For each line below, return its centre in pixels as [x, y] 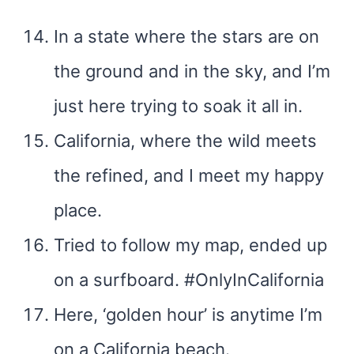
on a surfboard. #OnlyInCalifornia [189, 280]
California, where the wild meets [185, 141]
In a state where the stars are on [186, 36]
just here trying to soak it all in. [178, 106]
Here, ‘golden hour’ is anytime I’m [188, 314]
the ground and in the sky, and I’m [192, 71]
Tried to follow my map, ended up [190, 245]
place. [78, 210]
